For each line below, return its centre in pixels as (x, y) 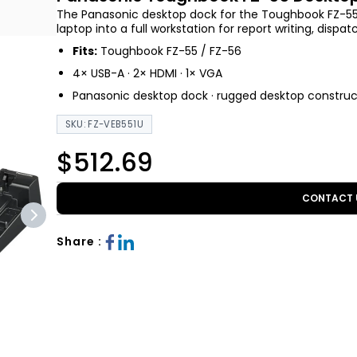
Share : (79, 241)
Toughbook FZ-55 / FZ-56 (169, 51)
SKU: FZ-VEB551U (104, 124)
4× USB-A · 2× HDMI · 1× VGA (147, 73)
